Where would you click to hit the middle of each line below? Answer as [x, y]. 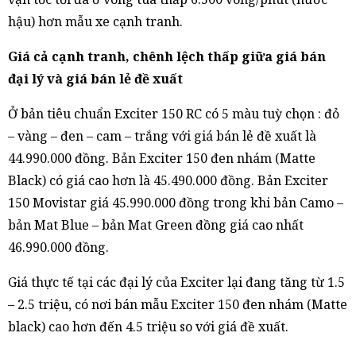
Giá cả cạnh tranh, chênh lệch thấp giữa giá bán [167, 56]
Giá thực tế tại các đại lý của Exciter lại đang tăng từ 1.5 [176, 282]
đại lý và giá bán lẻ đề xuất [95, 79]
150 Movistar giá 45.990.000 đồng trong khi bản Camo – [176, 203]
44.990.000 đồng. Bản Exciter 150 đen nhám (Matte [162, 158]
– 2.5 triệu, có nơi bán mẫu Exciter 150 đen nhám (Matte [178, 304]
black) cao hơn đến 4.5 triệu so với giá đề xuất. [148, 327]
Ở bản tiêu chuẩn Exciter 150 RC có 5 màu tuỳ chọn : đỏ [174, 114]
